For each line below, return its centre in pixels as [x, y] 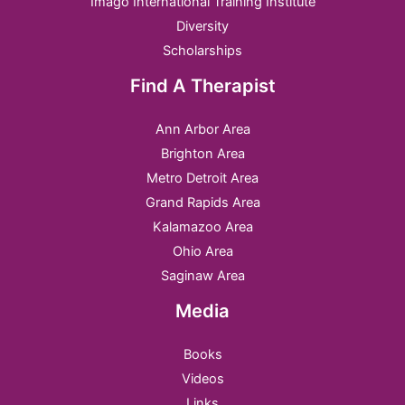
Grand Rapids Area [202, 202]
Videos [202, 378]
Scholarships [202, 50]
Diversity [202, 26]
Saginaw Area [202, 275]
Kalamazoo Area [202, 226]
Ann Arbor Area [202, 129]
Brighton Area [202, 153]
